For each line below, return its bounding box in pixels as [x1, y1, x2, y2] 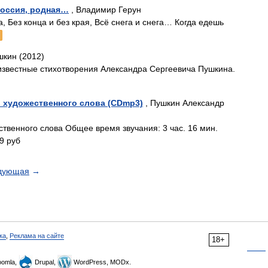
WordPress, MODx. [72, 258, 131, 266]
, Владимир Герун [69, 5, 141, 14]
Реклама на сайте [10, 232, 64, 239]
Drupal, [33, 258, 57, 266]
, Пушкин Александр [143, 98, 224, 108]
